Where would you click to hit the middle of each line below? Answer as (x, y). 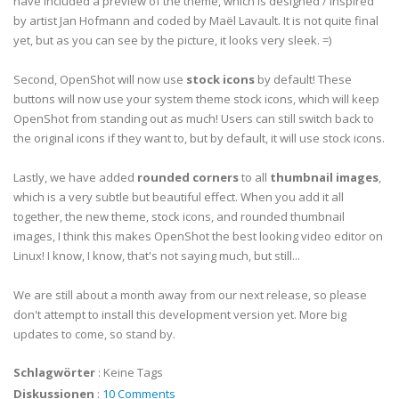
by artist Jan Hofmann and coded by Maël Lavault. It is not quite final (196, 20)
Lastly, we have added (75, 177)
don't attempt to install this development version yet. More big (180, 314)
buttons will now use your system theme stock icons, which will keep (196, 99)
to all (254, 177)
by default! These (303, 79)
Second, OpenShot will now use (100, 79)
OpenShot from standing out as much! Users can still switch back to (194, 118)
